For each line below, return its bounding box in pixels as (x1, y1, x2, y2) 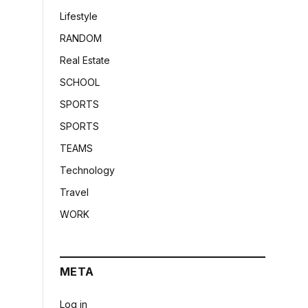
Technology (60, 164, 115, 176)
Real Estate (60, 54, 110, 66)
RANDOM (60, 32, 102, 44)
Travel (60, 186, 89, 198)
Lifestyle (60, 10, 98, 22)
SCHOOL (60, 76, 100, 88)
